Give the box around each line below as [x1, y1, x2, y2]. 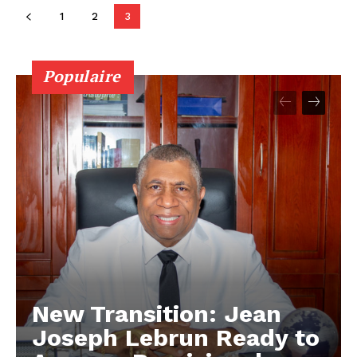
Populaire [43, 65, 121, 87]
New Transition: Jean [32, 299, 281, 328]
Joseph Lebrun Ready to [32, 323, 320, 351]
